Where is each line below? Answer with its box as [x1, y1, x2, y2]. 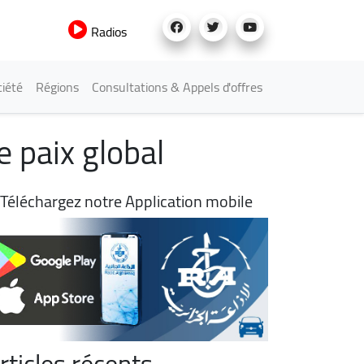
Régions [36, 75, 79, 99]
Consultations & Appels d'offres [92, 75, 262, 99]
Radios [88, 19, 127, 44]
